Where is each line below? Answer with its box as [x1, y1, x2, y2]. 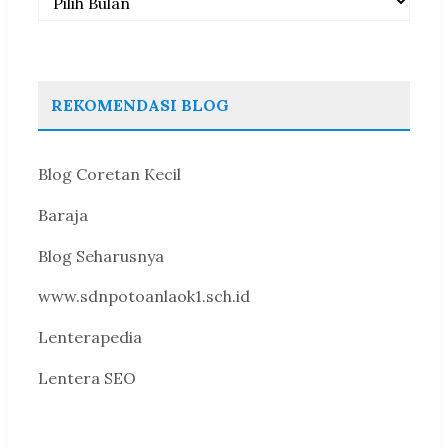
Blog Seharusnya [38, 245, 164, 266]
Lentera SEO [38, 367, 136, 388]
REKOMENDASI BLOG [51, 95, 229, 115]
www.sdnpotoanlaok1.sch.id [38, 286, 250, 307]
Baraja [38, 204, 88, 225]
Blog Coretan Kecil [38, 164, 181, 184]
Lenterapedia [38, 327, 142, 348]
